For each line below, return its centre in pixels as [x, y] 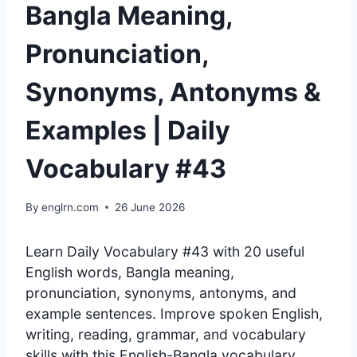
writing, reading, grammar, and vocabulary [166, 334]
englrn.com [71, 207]
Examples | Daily [128, 130]
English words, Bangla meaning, [130, 272]
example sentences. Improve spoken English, [174, 313]
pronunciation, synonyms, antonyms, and [161, 292]
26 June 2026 [150, 207]
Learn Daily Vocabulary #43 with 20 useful [165, 251]
